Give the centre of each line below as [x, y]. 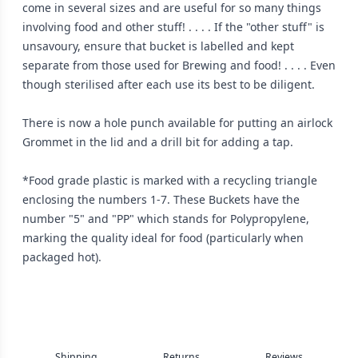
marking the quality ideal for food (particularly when [163, 237]
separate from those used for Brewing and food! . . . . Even [179, 65]
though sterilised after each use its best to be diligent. [169, 84]
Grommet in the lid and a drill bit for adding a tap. [158, 141]
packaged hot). [62, 257]
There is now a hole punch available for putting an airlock [177, 122]
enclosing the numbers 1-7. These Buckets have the [161, 199]
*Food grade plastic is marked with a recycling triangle [170, 180]
